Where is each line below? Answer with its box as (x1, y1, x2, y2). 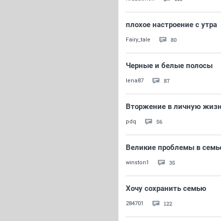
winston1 (126, 159, 149, 166)
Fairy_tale (126, 37, 150, 43)
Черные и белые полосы (126, 61, 213, 70)
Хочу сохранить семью (126, 184, 206, 193)
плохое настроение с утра (126, 20, 217, 29)
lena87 (126, 77, 144, 84)
